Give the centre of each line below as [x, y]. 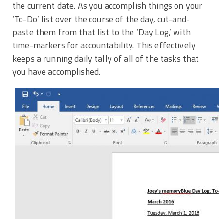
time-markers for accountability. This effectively [104, 45]
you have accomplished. [56, 71]
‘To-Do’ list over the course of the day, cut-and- [101, 19]
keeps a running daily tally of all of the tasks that [106, 58]
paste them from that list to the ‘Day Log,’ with [101, 32]
